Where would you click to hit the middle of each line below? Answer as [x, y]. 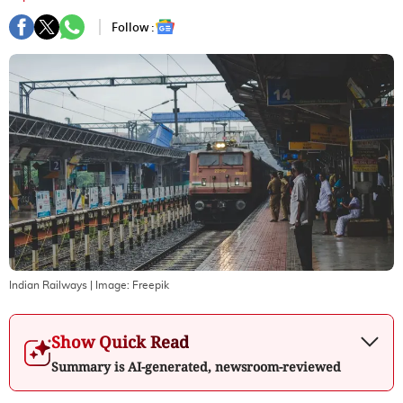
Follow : [133, 27]
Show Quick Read [120, 341]
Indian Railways [48, 285]
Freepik [151, 285]
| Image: [110, 285]
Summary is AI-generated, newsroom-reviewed [196, 366]
